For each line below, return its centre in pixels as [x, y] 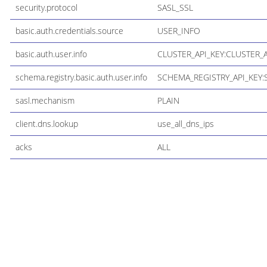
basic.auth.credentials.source [69, 30]
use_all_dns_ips [185, 123]
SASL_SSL [175, 7]
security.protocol [46, 7]
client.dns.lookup [46, 123]
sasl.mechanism [45, 100]
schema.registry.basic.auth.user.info [81, 77]
